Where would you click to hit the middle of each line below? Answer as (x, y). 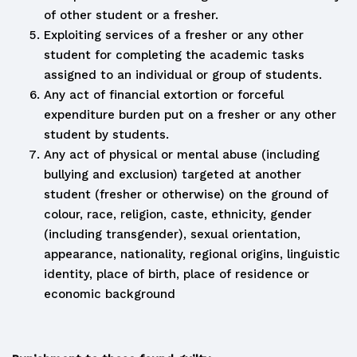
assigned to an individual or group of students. (183, 75)
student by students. (106, 135)
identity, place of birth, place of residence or (177, 274)
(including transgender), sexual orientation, (172, 234)
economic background (110, 294)
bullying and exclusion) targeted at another (173, 175)
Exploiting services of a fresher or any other (174, 35)
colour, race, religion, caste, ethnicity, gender (178, 214)
